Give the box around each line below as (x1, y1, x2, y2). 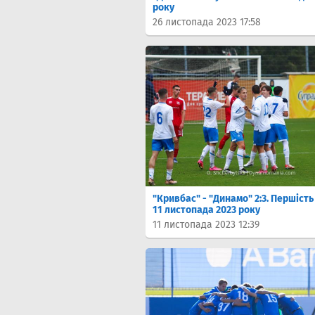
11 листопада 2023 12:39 (153, 219, 259, 231)
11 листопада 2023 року (153, 204, 260, 216)
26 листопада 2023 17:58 (153, 16, 261, 28)
